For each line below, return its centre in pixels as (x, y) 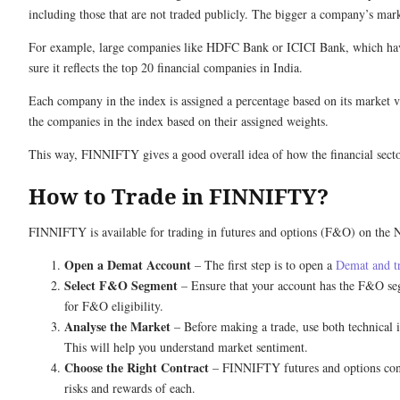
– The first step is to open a (263, 265)
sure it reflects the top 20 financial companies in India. (166, 67)
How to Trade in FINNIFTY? (179, 196)
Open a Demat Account (128, 265)
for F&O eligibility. (114, 306)
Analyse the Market (117, 326)
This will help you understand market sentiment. (186, 347)
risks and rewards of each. (130, 388)
